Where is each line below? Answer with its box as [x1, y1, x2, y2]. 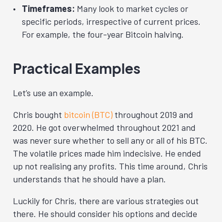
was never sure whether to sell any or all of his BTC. [13, 134, 208, 146]
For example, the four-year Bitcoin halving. [22, 28, 184, 40]
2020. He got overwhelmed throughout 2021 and [13, 121, 196, 133]
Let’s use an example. [13, 87, 94, 98]
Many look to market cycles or [75, 2, 188, 14]
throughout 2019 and [112, 109, 193, 120]
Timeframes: [22, 2, 75, 14]
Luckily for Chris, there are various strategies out [13, 195, 199, 206]
